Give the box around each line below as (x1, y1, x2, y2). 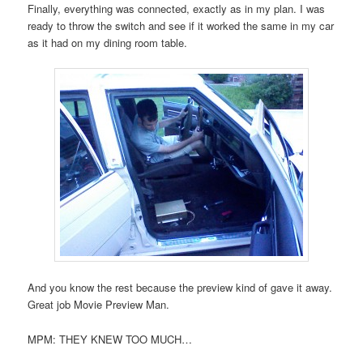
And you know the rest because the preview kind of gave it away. (28, 280, 333, 296)
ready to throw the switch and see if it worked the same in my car (28, 18, 335, 34)
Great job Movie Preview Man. (28, 297, 170, 313)
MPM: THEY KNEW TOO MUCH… (28, 331, 193, 347)
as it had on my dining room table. (28, 35, 188, 51)
